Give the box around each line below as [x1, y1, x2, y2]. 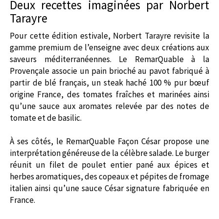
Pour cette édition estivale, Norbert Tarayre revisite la [10, 30, 209, 41]
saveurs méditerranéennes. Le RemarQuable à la [10, 53, 209, 65]
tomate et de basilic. [10, 112, 82, 123]
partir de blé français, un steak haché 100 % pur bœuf [10, 77, 209, 88]
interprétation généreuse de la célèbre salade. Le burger [10, 147, 209, 158]
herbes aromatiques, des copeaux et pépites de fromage [10, 171, 209, 182]
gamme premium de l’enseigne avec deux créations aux [10, 42, 209, 53]
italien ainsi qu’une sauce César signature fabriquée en [10, 182, 209, 194]
